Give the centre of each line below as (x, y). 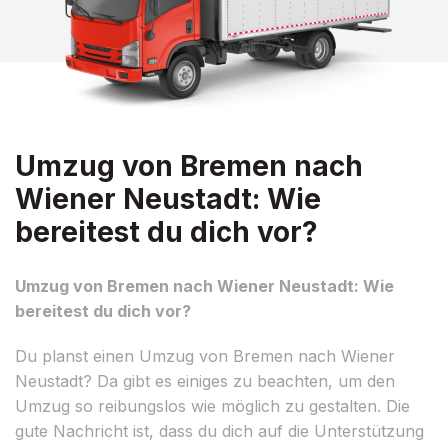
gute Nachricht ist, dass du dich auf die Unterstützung (219, 430)
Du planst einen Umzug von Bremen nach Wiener (205, 355)
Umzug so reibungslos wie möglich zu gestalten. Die (212, 405)
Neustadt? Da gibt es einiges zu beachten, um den (205, 380)
